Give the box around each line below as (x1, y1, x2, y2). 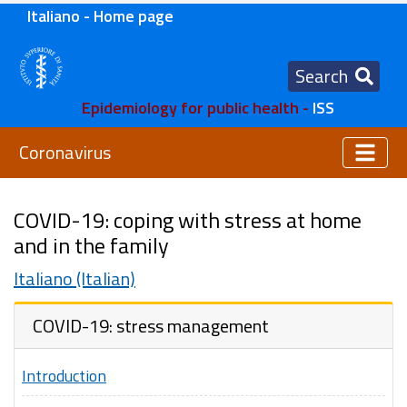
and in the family (14, 229, 169, 263)
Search (294, 62, 348, 90)
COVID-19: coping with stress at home (14, 203, 362, 237)
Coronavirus (19, 138, 111, 167)
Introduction (22, 363, 106, 389)
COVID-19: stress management (33, 312, 269, 341)
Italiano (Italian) (14, 264, 135, 293)
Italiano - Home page (27, 4, 174, 28)
